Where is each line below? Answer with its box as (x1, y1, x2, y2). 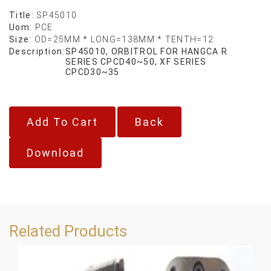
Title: (9, 10, 37, 20)
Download (27, 146, 84, 159)
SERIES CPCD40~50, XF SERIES (65, 56, 207, 67)
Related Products (9, 221, 127, 240)
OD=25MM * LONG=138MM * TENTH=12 (34, 34, 214, 44)
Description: (9, 46, 65, 56)
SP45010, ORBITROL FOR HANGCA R (65, 46, 228, 56)
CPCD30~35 (65, 67, 120, 77)
